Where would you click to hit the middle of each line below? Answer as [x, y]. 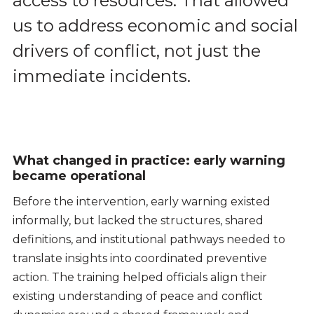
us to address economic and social [155, 26]
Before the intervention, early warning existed [141, 201]
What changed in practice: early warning [149, 160]
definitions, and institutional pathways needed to [149, 239]
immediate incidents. [101, 76]
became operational [79, 176]
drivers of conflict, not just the [136, 51]
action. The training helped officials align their [139, 277]
